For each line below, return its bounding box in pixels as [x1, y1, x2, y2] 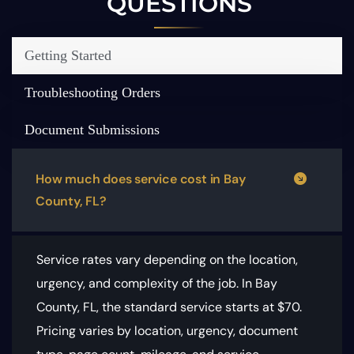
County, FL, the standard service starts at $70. [36, 299, 302, 316]
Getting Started [24, 47, 111, 64]
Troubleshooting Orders [24, 85, 160, 101]
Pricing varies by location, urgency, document [36, 322, 298, 340]
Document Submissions [24, 122, 160, 138]
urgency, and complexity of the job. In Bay [36, 275, 277, 292]
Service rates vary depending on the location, [36, 251, 298, 269]
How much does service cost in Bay [36, 171, 246, 188]
